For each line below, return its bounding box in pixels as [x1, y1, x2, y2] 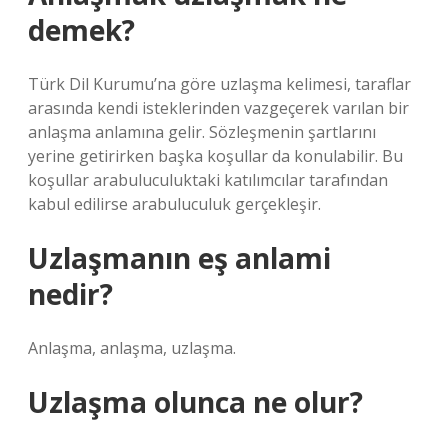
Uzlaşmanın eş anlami [28, 239, 331, 277]
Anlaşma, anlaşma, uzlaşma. [28, 337, 236, 359]
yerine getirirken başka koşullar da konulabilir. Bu [28, 145, 403, 167]
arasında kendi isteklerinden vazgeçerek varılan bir [28, 97, 409, 119]
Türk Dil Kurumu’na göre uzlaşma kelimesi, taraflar [28, 73, 411, 95]
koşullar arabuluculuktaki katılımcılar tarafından [28, 169, 388, 191]
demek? [28, 11, 135, 49]
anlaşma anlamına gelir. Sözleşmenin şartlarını [28, 121, 376, 143]
